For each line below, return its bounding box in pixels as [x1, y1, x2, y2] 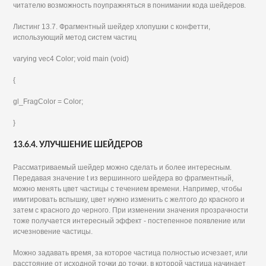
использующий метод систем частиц [13, 33, 137, 42]
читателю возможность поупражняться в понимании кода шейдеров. [13, 1, 246, 9]
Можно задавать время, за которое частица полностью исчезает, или [13, 249, 248, 257]
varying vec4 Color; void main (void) [13, 55, 129, 63]
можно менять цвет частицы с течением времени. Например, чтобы [13, 185, 243, 193]
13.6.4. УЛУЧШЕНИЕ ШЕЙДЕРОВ [13, 141, 143, 149]
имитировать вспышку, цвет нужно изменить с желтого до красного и [13, 195, 245, 204]
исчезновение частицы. [13, 227, 93, 236]
